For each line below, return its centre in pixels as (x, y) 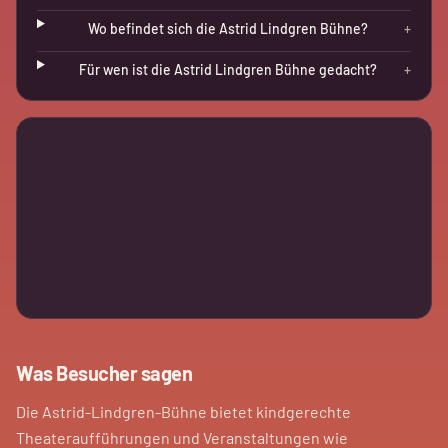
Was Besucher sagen (104, 373)
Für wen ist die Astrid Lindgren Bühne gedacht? (227, 69)
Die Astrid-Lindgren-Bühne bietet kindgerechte (183, 411)
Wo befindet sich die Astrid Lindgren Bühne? (227, 28)
